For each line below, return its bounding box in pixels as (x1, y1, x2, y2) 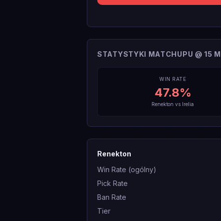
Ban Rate (97, 193, 126, 201)
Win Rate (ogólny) (97, 165, 156, 174)
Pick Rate (97, 179, 128, 187)
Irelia (182, 101, 194, 107)
